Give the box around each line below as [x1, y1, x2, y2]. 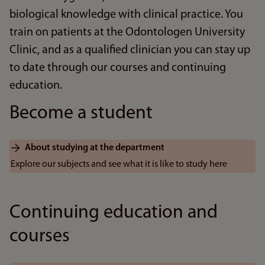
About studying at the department [25, 143, 164, 153]
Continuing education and [9, 203, 218, 222]
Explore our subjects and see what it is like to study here [11, 160, 227, 169]
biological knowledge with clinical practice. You [9, 9, 243, 21]
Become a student [9, 104, 153, 123]
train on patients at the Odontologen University [9, 27, 245, 38]
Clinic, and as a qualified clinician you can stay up [9, 44, 250, 56]
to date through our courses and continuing [9, 62, 226, 74]
